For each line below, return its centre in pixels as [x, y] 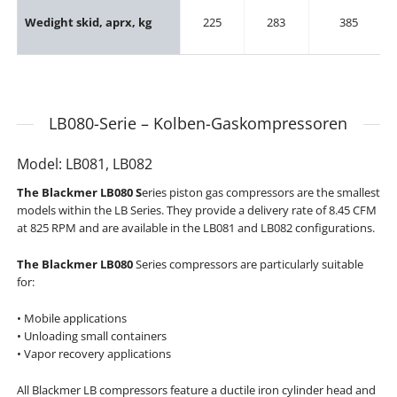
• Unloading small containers [91, 335]
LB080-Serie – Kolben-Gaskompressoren [198, 123]
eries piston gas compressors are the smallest [261, 193]
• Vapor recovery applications [93, 353]
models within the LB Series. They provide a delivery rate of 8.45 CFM [196, 210]
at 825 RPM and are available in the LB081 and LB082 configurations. [195, 228]
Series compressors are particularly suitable [249, 265]
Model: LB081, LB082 [84, 163]
